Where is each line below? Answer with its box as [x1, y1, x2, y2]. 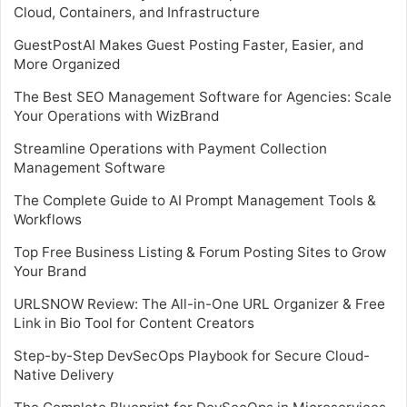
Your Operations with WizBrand [14, 106, 219, 124]
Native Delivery [14, 365, 114, 383]
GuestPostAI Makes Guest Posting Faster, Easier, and [14, 35, 363, 54]
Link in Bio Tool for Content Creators [14, 313, 254, 332]
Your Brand [14, 262, 86, 280]
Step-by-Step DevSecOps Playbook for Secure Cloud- [14, 346, 370, 364]
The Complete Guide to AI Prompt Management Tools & [14, 191, 376, 209]
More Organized [14, 55, 120, 73]
